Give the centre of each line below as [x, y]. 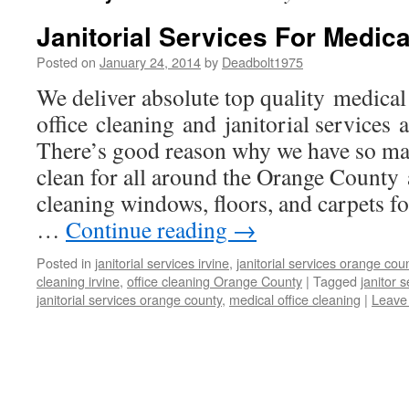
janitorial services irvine [162, 262]
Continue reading [149, 229]
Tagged [335, 281]
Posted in [64, 262]
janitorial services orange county [129, 299]
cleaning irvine [78, 281]
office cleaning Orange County [215, 281]
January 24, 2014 [150, 62]
